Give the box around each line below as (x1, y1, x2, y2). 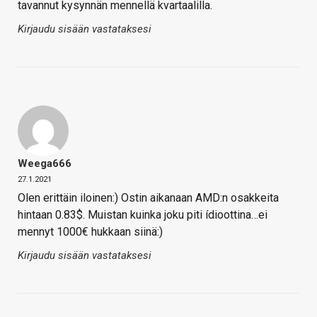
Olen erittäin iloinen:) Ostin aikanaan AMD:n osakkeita (18, 191, 279, 205)
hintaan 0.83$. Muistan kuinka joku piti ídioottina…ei (18, 208, 267, 222)
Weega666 (18, 157, 71, 171)
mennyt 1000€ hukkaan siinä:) (18, 225, 163, 239)
